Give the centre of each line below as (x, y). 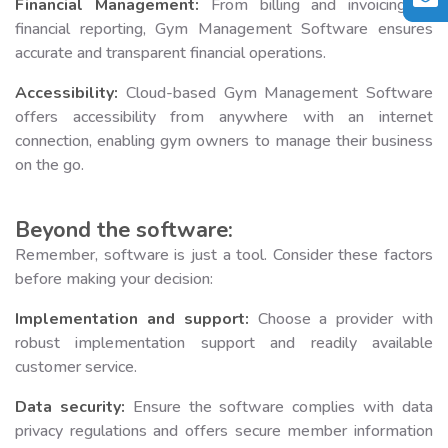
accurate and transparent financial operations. (170, 52)
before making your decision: (114, 278)
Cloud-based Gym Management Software (275, 92)
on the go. (49, 164)
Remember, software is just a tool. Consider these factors (224, 254)
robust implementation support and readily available (224, 342)
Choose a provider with (341, 318)
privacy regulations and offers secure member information (224, 430)
